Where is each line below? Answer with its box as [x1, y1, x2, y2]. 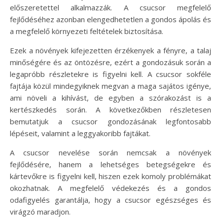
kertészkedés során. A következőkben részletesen [10, 104, 211, 114]
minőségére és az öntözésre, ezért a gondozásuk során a [10, 57, 211, 67]
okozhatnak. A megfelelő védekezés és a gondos [10, 183, 211, 193]
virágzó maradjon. [10, 206, 71, 217]
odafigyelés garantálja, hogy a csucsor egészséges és [10, 194, 211, 205]
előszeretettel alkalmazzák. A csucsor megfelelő [10, 2, 211, 12]
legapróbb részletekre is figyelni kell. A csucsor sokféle [10, 69, 211, 79]
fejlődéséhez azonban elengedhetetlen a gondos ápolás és [10, 14, 211, 24]
